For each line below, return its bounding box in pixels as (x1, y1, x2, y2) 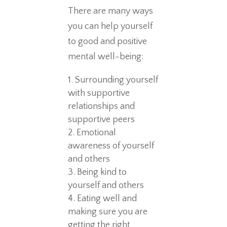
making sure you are (68, 206, 148, 217)
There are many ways (68, 6, 154, 16)
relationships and (68, 101, 135, 111)
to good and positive (68, 36, 147, 47)
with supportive (68, 88, 130, 98)
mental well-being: (68, 51, 144, 62)
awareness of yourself (68, 140, 155, 151)
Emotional (77, 127, 117, 138)
